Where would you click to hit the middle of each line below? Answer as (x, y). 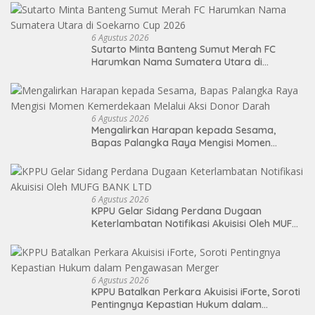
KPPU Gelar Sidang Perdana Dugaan (176, 211)
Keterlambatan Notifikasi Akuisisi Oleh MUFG (195, 224)
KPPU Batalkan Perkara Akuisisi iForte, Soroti (196, 292)
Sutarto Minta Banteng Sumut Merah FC (184, 50)
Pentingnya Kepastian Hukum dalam (176, 305)
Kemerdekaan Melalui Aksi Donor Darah (185, 156)
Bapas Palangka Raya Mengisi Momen (181, 143)
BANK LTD (115, 237)
